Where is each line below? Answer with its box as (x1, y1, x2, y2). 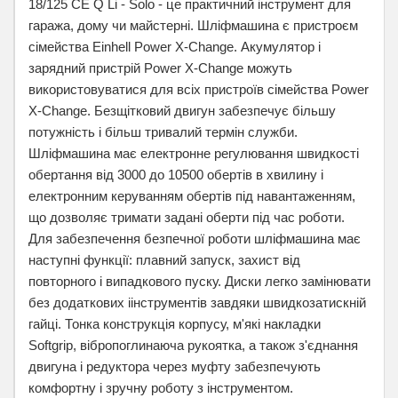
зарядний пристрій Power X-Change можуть (28, 60, 292, 76)
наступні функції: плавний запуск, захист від (28, 252, 300, 267)
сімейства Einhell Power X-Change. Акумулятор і (28, 39, 321, 54)
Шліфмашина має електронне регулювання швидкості (28, 146, 359, 161)
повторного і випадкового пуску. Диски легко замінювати (28, 274, 370, 289)
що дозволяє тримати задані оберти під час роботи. (28, 210, 345, 225)
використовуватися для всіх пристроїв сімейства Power (28, 82, 369, 97)
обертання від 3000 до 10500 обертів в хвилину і (28, 167, 323, 182)
